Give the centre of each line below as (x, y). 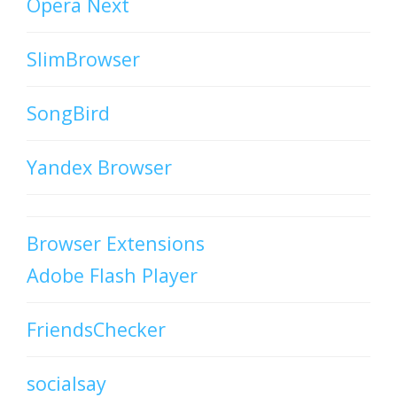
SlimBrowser (83, 59)
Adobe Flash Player (112, 276)
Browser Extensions (116, 244)
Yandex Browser (99, 167)
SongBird (68, 113)
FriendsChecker (96, 330)
